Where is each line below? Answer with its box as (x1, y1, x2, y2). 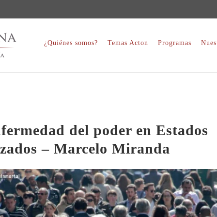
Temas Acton (108, 39, 148, 46)
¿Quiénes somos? (44, 39, 98, 46)
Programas (158, 39, 191, 46)
